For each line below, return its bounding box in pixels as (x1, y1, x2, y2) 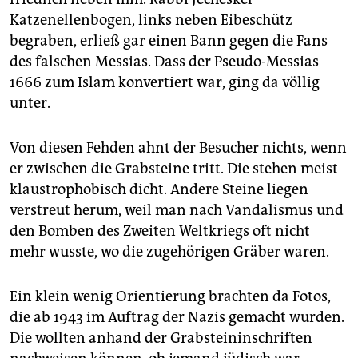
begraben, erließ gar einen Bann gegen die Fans (10, 32, 328, 50)
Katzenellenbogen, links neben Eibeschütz (10, 11, 292, 30)
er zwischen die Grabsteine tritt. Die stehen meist (10, 160, 338, 178)
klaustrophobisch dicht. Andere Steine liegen (10, 181, 308, 199)
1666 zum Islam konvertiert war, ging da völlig (10, 74, 320, 92)
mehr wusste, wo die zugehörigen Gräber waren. (10, 243, 329, 261)
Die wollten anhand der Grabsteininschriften (10, 329, 312, 348)
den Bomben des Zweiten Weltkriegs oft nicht (10, 222, 310, 241)
